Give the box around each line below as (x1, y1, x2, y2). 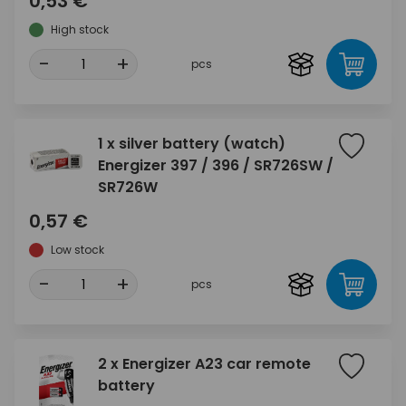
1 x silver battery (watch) (98, 133, 285, 155)
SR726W (98, 177, 158, 198)
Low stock (51, 242, 104, 258)
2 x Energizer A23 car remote (98, 353, 311, 375)
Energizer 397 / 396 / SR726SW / (98, 155, 333, 177)
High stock (51, 22, 109, 38)
